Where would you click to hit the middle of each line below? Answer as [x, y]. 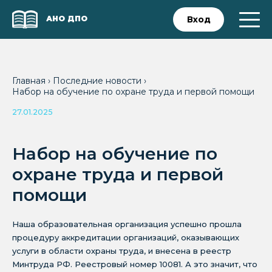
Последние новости [98, 81]
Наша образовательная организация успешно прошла [127, 224]
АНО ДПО [67, 19]
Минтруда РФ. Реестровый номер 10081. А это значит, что [135, 264]
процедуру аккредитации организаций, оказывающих [126, 237]
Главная [30, 81]
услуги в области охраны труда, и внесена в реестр [122, 251]
